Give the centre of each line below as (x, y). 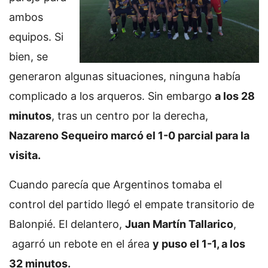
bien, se (28, 57)
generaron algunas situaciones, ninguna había (125, 76)
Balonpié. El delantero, (67, 224)
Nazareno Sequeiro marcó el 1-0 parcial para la (129, 135)
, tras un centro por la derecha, (130, 116)
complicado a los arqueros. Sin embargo (112, 96)
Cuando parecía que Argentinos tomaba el (115, 185)
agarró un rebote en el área (81, 244)
